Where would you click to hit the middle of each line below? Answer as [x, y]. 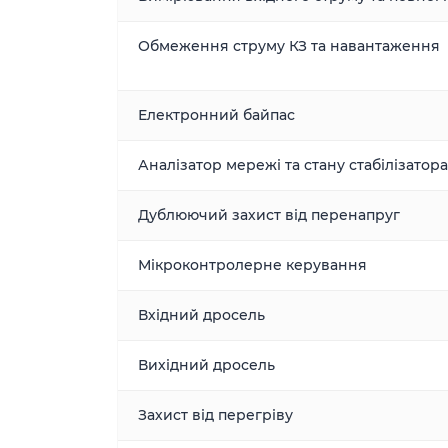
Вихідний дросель [206, 365]
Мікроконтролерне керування [252, 265]
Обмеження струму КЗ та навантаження [289, 46]
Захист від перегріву [215, 415]
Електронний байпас [216, 115]
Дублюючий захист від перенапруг [269, 215]
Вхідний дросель [201, 315]
